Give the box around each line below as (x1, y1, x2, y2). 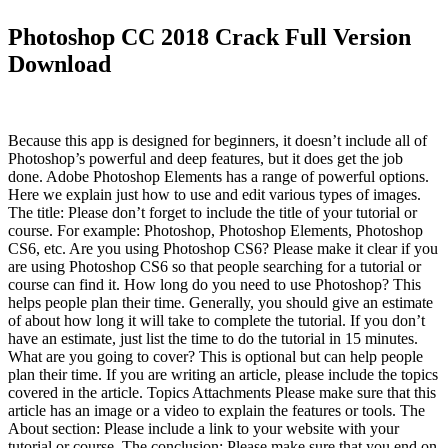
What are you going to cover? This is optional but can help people (8, 348, 423, 366)
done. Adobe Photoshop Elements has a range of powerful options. (8, 168, 429, 186)
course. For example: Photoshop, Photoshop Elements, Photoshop (8, 222, 423, 240)
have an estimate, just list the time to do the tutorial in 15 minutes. (8, 330, 418, 348)
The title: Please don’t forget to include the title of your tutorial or (8, 204, 417, 222)
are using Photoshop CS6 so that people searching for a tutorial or (8, 258, 421, 276)
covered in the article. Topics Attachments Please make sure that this (8, 384, 436, 402)
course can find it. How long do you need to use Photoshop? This (8, 276, 421, 294)
